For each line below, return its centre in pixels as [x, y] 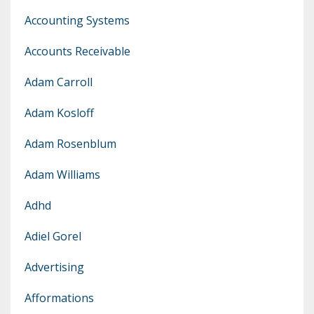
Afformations [59, 298]
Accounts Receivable [77, 52]
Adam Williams [62, 175]
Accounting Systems [77, 21]
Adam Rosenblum [70, 144]
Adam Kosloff [59, 113]
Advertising [54, 267]
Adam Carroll [59, 82]
